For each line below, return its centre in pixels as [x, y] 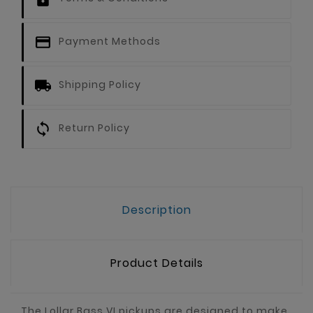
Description [156, 210]
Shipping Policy [100, 85]
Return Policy [94, 128]
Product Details [156, 263]
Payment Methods [110, 42]
